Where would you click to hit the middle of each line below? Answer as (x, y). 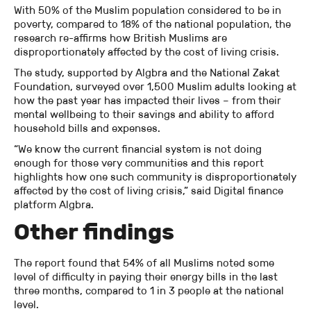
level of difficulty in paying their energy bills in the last (146, 276)
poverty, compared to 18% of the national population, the (152, 24)
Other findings (94, 232)
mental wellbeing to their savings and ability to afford (144, 114)
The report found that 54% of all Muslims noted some (144, 262)
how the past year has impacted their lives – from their (148, 100)
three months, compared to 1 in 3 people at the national (149, 290)
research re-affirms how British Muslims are (120, 37)
